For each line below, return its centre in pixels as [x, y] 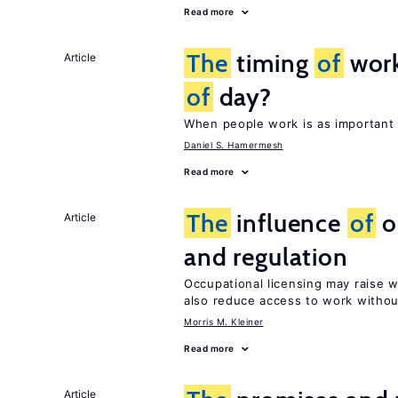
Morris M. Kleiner [224, 322]
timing [273, 63]
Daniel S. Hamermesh [234, 145]
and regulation [266, 257]
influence [289, 223]
